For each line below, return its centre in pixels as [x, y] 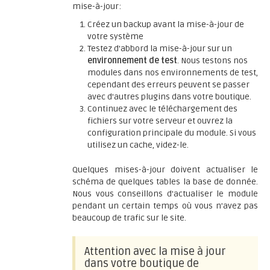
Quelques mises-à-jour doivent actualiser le [165, 170]
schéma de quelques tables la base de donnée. [165, 182]
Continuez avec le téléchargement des [162, 109]
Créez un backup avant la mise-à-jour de [166, 24]
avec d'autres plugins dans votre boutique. [169, 97]
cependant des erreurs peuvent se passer [168, 85]
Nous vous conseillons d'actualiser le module [165, 194]
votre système [115, 36]
